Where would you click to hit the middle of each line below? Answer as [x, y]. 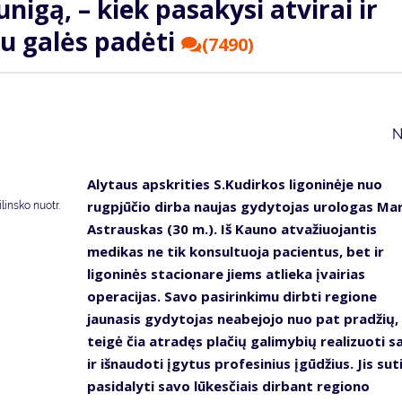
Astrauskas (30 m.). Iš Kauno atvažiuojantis [232, 229]
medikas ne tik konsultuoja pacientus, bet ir [235, 252]
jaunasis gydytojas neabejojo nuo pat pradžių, [242, 319]
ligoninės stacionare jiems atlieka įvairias [226, 274]
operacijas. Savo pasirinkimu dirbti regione [232, 297]
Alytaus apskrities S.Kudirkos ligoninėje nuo [234, 184]
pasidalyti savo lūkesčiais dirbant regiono [228, 386]
